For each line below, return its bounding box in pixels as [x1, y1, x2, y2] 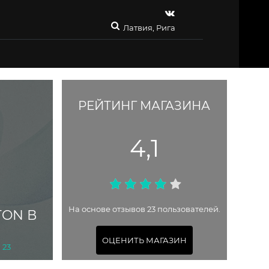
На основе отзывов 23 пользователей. [68, 204, 220, 214]
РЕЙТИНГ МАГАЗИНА [78, 98, 211, 113]
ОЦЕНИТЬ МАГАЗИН [101, 235, 187, 245]
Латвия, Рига [123, 23, 175, 32]
